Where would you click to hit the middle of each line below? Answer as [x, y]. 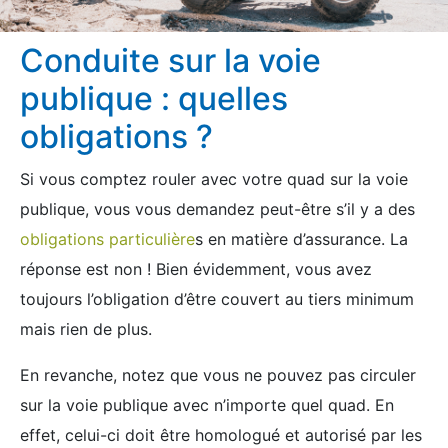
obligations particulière [107, 239]
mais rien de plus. [86, 329]
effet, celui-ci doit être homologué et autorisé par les [221, 435]
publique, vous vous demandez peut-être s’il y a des [217, 209]
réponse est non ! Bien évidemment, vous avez [196, 269]
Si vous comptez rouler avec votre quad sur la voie [214, 179]
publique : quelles [154, 98]
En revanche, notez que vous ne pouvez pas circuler [218, 375]
